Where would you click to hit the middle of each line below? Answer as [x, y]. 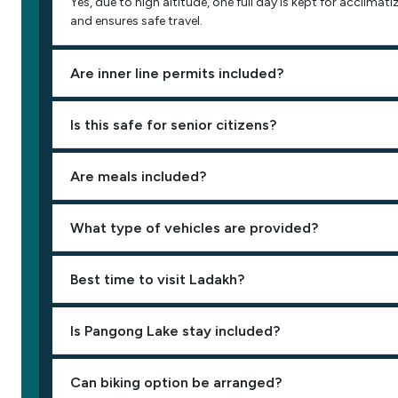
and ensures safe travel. [136, 21]
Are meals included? [138, 176]
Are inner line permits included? [177, 73]
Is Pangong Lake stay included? [175, 330]
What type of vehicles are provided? [194, 227]
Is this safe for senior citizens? [173, 124]
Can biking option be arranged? [176, 382]
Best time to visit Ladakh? [157, 279]
